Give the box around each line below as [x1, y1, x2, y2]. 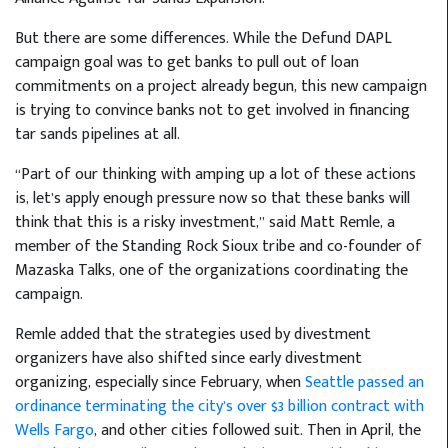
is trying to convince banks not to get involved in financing [15, 97, 410, 125]
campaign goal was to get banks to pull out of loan [15, 49, 359, 77]
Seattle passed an [305, 369, 424, 397]
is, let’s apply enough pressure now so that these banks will [15, 185, 410, 213]
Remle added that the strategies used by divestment [15, 321, 371, 349]
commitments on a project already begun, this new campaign [15, 73, 427, 101]
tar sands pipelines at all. [15, 121, 180, 149]
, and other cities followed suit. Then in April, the [94, 417, 421, 445]
